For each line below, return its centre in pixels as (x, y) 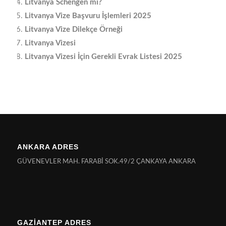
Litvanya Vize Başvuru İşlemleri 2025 (88, 16)
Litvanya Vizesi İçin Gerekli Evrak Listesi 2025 (103, 56)
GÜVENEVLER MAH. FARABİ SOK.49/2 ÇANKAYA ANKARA (106, 161)
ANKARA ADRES (48, 147)
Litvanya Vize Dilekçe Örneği (73, 29)
